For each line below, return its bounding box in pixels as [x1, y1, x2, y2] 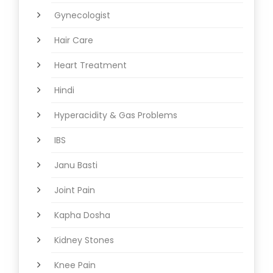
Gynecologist [54, 9, 110, 22]
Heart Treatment [54, 59, 127, 72]
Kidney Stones [54, 234, 114, 247]
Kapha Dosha [54, 209, 110, 222]
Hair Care [54, 34, 93, 47]
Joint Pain [54, 184, 95, 197]
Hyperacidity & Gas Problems [54, 109, 177, 122]
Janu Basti [54, 159, 97, 172]
